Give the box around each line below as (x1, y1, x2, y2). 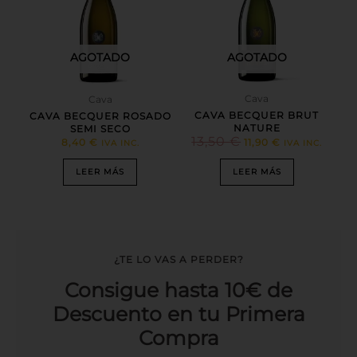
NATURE (233, 122, 280, 134)
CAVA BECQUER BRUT (194, 109, 320, 121)
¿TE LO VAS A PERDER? (113, 253, 244, 265)
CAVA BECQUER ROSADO (29, 110, 171, 122)
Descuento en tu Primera (52, 302, 305, 326)
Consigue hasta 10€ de (65, 278, 292, 302)
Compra (138, 326, 219, 350)
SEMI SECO (69, 123, 131, 135)
